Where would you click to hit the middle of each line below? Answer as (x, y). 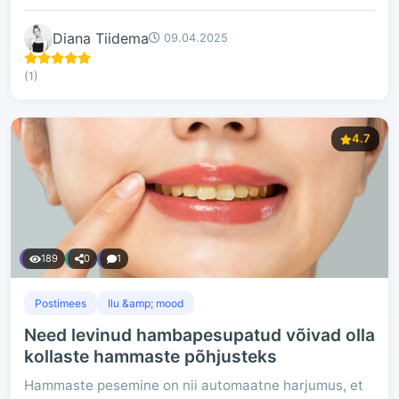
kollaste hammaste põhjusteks (151, 356)
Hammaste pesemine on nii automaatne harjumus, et (194, 385)
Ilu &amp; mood (146, 303)
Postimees (61, 303)
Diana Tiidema (101, 38)
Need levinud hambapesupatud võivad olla (199, 335)
